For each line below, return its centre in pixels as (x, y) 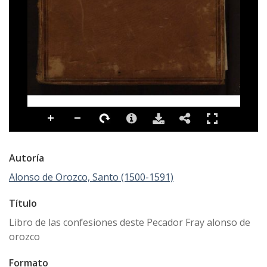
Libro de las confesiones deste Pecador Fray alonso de (130, 222)
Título (23, 203)
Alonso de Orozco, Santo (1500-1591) (91, 177)
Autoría (27, 158)
